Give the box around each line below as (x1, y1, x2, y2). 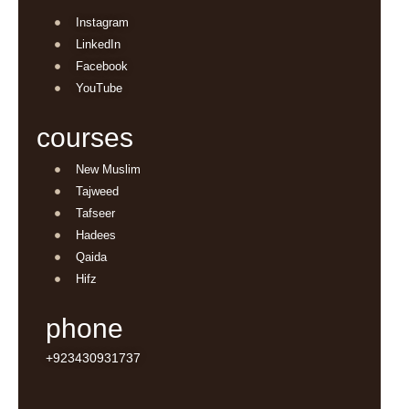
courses (37, 122, 133, 153)
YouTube (75, 81, 122, 96)
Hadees (75, 228, 116, 243)
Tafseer (75, 206, 115, 221)
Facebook (75, 59, 128, 74)
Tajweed (75, 184, 119, 199)
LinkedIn (75, 37, 121, 52)
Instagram (75, 16, 129, 30)
